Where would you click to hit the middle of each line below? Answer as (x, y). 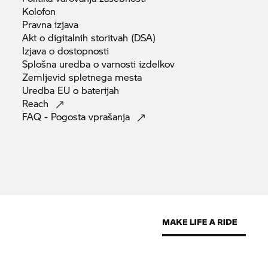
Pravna (39, 25)
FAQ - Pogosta (56, 117)
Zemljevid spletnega (69, 77)
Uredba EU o (52, 90)
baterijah (100, 90)
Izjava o (40, 51)
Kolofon (39, 11)
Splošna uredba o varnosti (81, 64)
